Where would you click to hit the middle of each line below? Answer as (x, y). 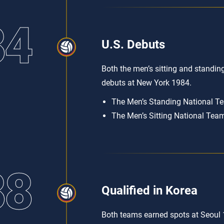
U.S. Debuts (133, 44)
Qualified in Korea (149, 190)
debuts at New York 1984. (146, 83)
